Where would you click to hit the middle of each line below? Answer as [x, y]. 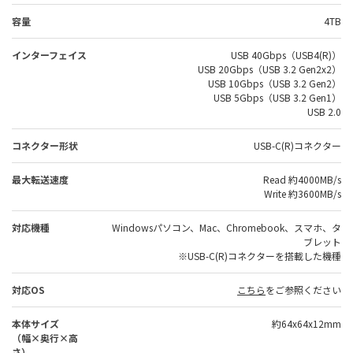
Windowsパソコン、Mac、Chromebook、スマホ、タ [227, 227]
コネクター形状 [45, 145]
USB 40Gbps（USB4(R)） [286, 55]
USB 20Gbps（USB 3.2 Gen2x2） [269, 69]
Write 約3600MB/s [303, 193]
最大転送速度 [40, 179]
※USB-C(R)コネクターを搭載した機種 [260, 256]
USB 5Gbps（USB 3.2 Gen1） [277, 97]
